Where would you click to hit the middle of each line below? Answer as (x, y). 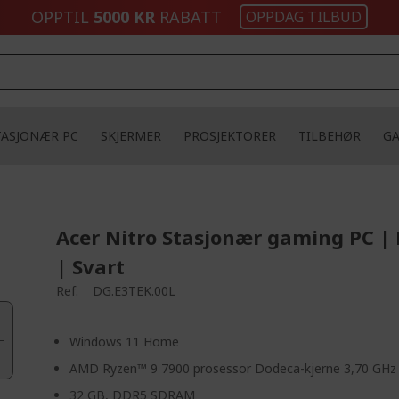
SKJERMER (131, 136)
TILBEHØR (330, 136)
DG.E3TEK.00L (134, 291)
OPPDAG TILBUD (304, 17)
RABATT (188, 17)
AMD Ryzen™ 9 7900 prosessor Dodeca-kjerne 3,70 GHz (233, 368)
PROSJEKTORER (230, 136)
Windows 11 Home (125, 342)
